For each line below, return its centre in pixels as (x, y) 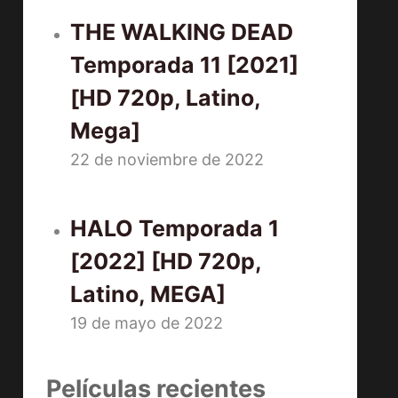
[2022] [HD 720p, (166, 262)
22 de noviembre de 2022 (167, 160)
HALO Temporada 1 (175, 229)
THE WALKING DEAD (182, 32)
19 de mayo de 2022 (147, 323)
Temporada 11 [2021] (185, 65)
